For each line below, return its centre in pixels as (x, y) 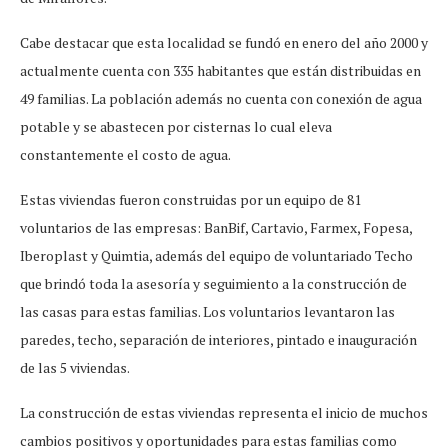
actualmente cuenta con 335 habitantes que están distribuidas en (220, 70)
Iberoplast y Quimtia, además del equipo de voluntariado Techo (216, 255)
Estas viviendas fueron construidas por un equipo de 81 (190, 199)
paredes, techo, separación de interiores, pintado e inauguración (218, 339)
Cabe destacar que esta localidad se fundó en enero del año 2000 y (224, 42)
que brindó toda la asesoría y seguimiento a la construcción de (213, 283)
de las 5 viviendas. (75, 367)
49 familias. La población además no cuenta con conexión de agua (221, 98)
